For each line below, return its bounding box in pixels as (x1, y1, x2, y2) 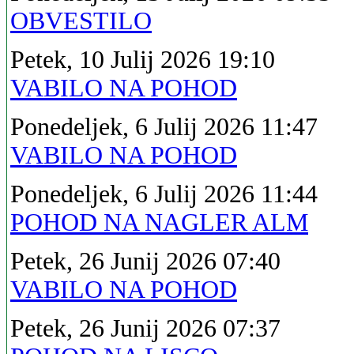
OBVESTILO (10, 6, 152, 35)
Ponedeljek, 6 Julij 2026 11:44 (10, 179, 318, 208)
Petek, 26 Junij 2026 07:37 (10, 314, 281, 342)
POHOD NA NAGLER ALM (10, 208, 308, 236)
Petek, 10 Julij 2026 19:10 (10, 45, 275, 73)
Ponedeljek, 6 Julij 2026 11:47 (10, 112, 318, 141)
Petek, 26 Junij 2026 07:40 (10, 247, 281, 275)
